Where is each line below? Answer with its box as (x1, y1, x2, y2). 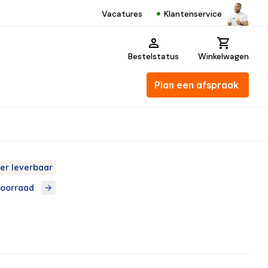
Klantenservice (164, 8, 222, 19)
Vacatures (102, 8, 142, 19)
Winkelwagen (198, 51, 249, 62)
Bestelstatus (128, 51, 179, 62)
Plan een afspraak (154, 79, 239, 91)
